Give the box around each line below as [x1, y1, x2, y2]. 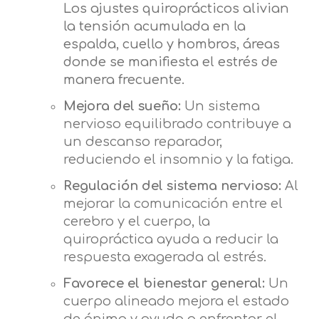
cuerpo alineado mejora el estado [63, 293, 289, 308]
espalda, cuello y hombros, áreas [63, 36, 280, 51]
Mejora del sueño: [63, 98, 184, 113]
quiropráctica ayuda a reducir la [63, 231, 278, 246]
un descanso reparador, [63, 134, 222, 149]
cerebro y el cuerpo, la [63, 214, 210, 229]
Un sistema [184, 98, 260, 113]
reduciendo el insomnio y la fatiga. [63, 152, 293, 167]
